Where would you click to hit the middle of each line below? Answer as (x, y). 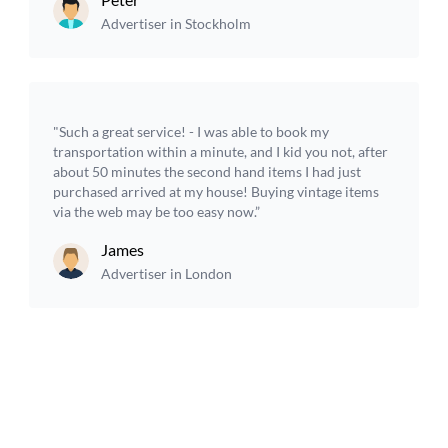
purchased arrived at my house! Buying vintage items (216, 191)
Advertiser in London (167, 273)
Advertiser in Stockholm (176, 23)
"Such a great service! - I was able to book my (191, 131)
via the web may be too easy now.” (157, 211)
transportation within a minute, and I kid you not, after (221, 151)
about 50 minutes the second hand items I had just (207, 171)
